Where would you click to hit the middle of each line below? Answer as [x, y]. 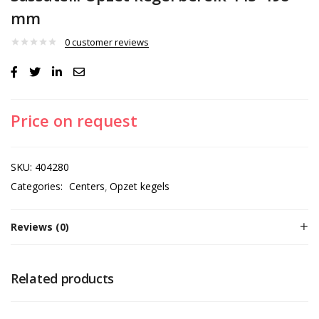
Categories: [38, 186]
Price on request [74, 120]
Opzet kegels [140, 186]
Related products [63, 278]
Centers [87, 186]
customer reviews [109, 42]
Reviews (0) [40, 226]
